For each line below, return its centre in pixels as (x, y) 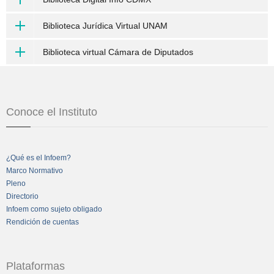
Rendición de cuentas (43, 222)
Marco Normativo (35, 171)
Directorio (22, 196)
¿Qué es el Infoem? (39, 158)
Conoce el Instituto (52, 112)
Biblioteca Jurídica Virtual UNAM (105, 26)
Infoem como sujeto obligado (54, 209)
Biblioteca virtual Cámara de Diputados (118, 52)
